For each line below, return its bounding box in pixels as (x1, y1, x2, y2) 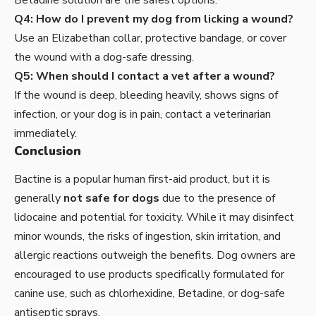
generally (14, 190, 63, 207)
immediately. (14, 126, 77, 142)
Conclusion (14, 143, 81, 160)
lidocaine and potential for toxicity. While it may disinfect (14, 209, 294, 226)
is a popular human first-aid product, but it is (51, 171, 270, 188)
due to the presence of (159, 190, 275, 207)
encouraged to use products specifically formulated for (14, 267, 284, 283)
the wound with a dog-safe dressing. (14, 49, 194, 66)
